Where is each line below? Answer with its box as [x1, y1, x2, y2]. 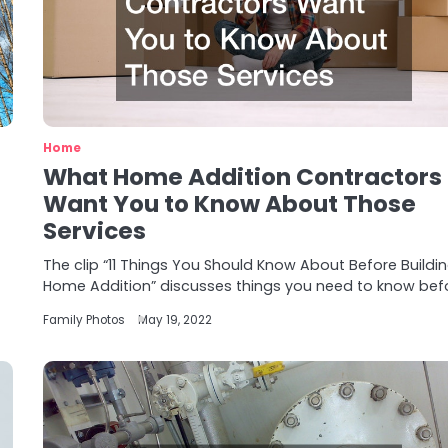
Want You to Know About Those [43, 188, 417, 220]
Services [43, 215, 147, 247]
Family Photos [43, 312, 126, 328]
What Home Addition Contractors [43, 161, 443, 193]
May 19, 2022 [138, 312, 213, 328]
